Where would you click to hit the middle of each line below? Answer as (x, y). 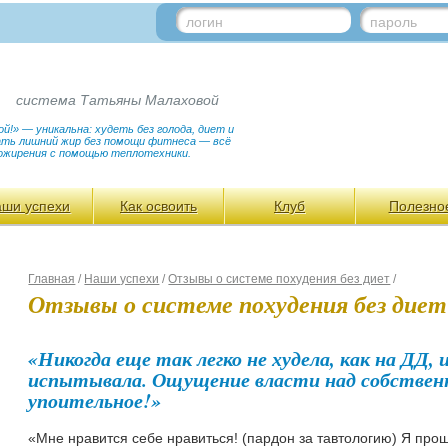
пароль (393, 22)
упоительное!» (95, 400)
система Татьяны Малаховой (118, 100)
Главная (52, 279)
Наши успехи (122, 279)
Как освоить (158, 206)
